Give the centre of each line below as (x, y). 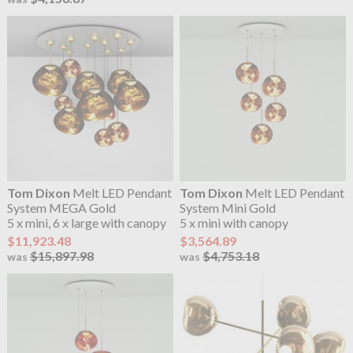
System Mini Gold (228, 207)
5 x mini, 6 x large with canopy (86, 222)
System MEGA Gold (61, 207)
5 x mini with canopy (234, 222)
